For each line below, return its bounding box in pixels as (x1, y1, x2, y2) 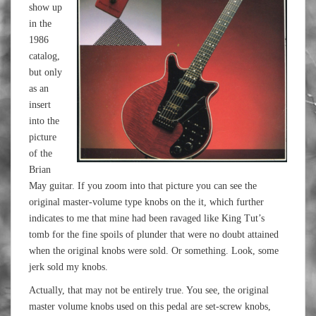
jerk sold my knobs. (29, 262, 108, 272)
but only (29, 67, 62, 78)
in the (29, 18, 51, 29)
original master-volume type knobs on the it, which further (29, 197, 264, 207)
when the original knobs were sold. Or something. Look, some (29, 245, 279, 256)
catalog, (29, 51, 60, 61)
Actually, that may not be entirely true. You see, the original (29, 285, 269, 296)
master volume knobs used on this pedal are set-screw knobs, (29, 301, 271, 312)
